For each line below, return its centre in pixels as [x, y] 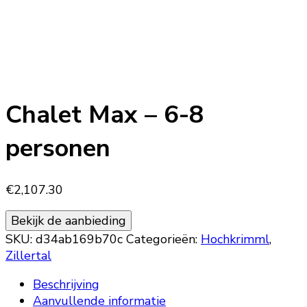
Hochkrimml [235, 240]
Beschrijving [66, 285]
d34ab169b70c [79, 240]
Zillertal [28, 256]
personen [58, 149]
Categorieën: [163, 240]
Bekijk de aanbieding [69, 221]
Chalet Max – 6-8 [105, 115]
